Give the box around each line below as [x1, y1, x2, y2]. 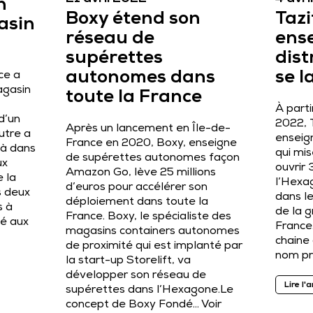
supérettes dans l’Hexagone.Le [66, 285, 233, 296]
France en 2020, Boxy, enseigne [66, 138, 237, 150]
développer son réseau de [66, 270, 206, 282]
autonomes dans [66, 70, 215, 88]
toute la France [66, 89, 202, 108]
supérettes [66, 50, 163, 68]
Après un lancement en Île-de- [66, 124, 231, 135]
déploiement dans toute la [66, 197, 208, 208]
